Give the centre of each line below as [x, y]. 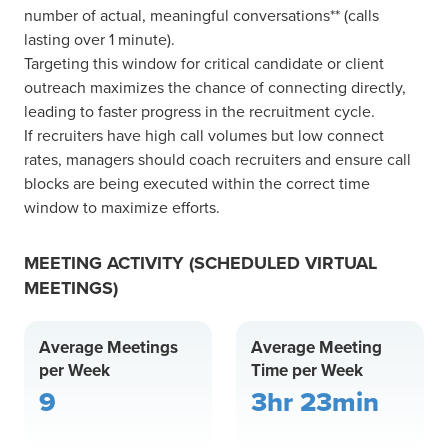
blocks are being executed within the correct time [197, 182]
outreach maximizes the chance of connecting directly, [215, 86]
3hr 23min [315, 401]
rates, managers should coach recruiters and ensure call [217, 158]
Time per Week [307, 369]
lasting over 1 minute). [99, 38]
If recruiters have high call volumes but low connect [204, 134]
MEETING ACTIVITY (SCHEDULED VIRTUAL [200, 262]
